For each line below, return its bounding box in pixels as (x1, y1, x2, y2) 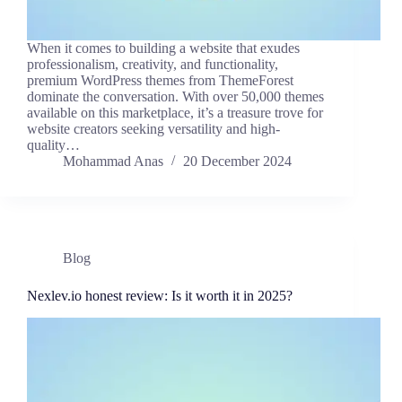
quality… (27, 137, 80, 153)
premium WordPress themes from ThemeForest (27, 73, 293, 89)
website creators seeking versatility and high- (27, 121, 280, 137)
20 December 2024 (183, 153, 292, 170)
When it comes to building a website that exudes (27, 40, 300, 57)
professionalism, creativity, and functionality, (27, 57, 278, 73)
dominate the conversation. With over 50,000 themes (27, 89, 324, 105)
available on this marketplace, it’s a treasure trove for (27, 105, 323, 121)
